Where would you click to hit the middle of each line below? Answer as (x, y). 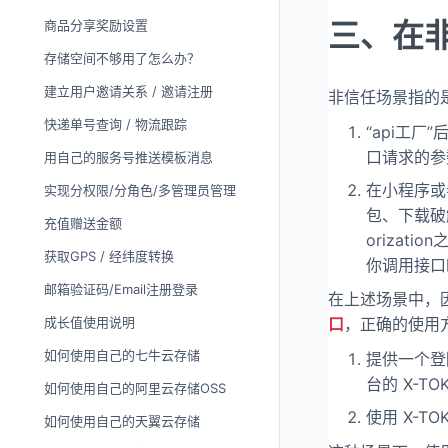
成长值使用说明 (89, 322)
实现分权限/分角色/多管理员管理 (140, 190)
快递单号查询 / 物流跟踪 (115, 124)
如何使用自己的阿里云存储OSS (135, 388)
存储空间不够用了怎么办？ (122, 58)
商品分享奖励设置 (96, 25)
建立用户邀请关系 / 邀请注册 (128, 91)
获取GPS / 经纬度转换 (109, 256)
